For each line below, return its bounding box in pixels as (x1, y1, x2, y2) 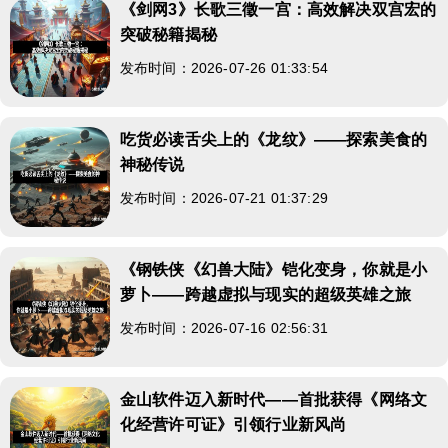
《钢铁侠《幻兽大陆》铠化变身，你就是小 (120, 260, 428, 278)
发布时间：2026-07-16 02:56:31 (120, 319, 328, 336)
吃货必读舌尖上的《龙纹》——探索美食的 (120, 130, 428, 148)
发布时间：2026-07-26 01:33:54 (120, 59, 328, 76)
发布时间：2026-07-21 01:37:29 (120, 189, 328, 206)
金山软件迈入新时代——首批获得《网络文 (120, 390, 428, 408)
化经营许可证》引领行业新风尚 (120, 415, 347, 433)
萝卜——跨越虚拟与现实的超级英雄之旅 (120, 285, 411, 303)
